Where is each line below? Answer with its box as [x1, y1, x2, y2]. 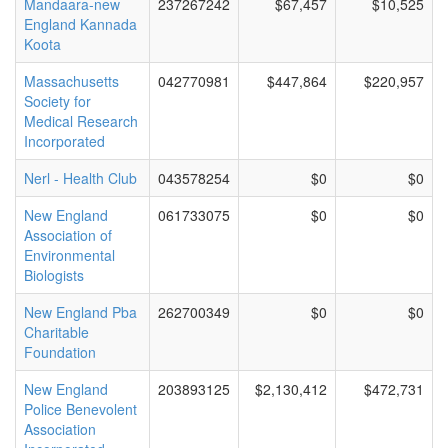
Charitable [24, 322, 89, 342]
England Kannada [24, 14, 137, 34]
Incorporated [24, 131, 105, 151]
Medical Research [24, 111, 138, 131]
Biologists [24, 265, 84, 285]
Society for [24, 91, 91, 111]
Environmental [24, 245, 115, 265]
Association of [24, 225, 112, 245]
